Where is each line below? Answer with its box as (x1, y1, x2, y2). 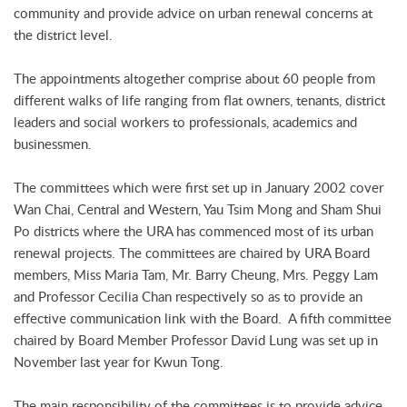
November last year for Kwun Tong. (14, 352, 223, 372)
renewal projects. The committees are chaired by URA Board (14, 243, 370, 263)
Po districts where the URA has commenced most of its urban (14, 222, 373, 241)
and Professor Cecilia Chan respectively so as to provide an (14, 287, 362, 306)
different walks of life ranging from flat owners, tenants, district (14, 91, 385, 110)
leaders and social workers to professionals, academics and (14, 113, 357, 132)
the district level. (14, 25, 113, 45)
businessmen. (14, 134, 92, 154)
